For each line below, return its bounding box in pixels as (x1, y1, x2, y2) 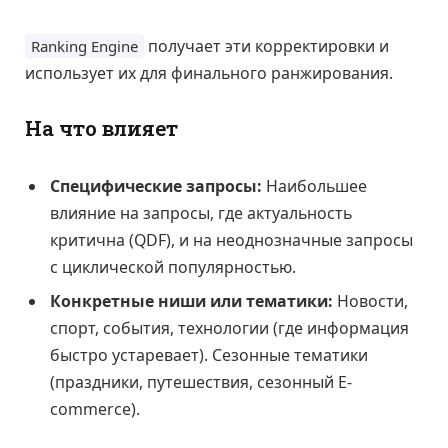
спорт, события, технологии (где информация (50, 317, 409, 340)
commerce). (50, 398, 140, 421)
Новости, (333, 290, 408, 313)
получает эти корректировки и (144, 34, 389, 57)
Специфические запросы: (50, 175, 262, 198)
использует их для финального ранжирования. (25, 61, 393, 84)
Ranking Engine (31, 35, 138, 56)
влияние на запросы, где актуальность (50, 202, 352, 225)
